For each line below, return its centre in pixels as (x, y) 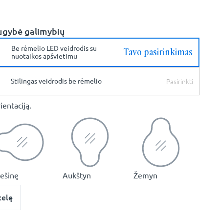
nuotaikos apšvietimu (44, 56)
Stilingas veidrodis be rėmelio (56, 81)
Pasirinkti (180, 81)
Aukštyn (77, 175)
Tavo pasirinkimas (158, 52)
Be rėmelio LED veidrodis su (54, 48)
